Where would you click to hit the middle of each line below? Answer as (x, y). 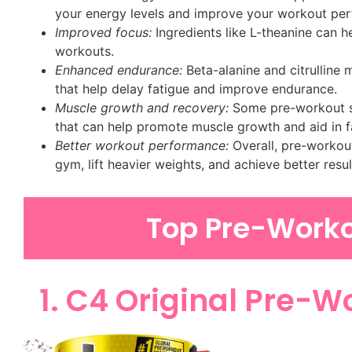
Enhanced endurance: (119, 70)
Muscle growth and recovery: (142, 107)
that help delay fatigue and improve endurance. (196, 88)
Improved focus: (103, 32)
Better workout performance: (142, 145)
